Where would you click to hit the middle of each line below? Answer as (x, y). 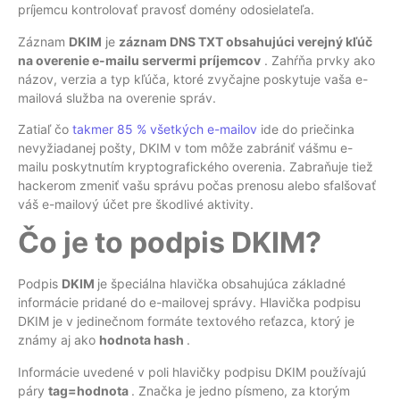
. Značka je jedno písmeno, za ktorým (241, 390)
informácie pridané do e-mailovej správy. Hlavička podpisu (189, 303)
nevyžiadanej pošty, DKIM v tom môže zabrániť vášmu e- (185, 148)
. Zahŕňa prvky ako (318, 60)
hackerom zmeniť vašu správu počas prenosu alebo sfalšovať (197, 186)
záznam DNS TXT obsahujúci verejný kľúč (246, 41)
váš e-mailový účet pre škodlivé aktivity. (136, 204)
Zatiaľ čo (45, 129)
